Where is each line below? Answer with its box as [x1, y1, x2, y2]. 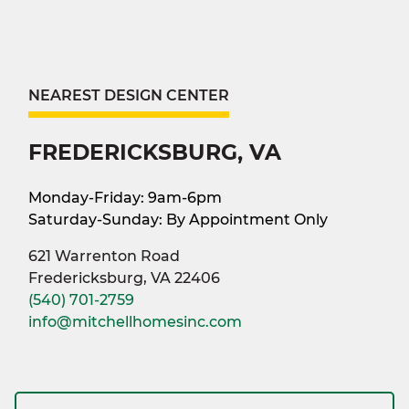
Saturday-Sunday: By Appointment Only [28, 210, 328, 228]
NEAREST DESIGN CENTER [28, 86, 229, 104]
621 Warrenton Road [28, 246, 180, 265]
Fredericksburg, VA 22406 [28, 268, 220, 287]
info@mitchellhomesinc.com [28, 312, 242, 330]
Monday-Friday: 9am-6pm [28, 188, 222, 206]
